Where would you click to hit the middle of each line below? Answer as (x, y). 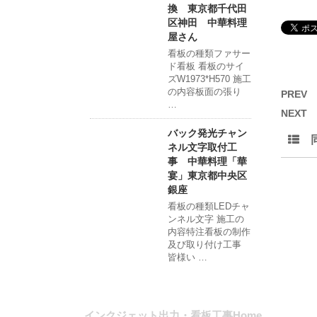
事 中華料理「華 (207, 162)
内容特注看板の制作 (209, 232)
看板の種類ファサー (209, 54)
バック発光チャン (207, 133)
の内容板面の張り (204, 92)
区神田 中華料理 (207, 23)
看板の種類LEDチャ (209, 207)
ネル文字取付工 (202, 148)
